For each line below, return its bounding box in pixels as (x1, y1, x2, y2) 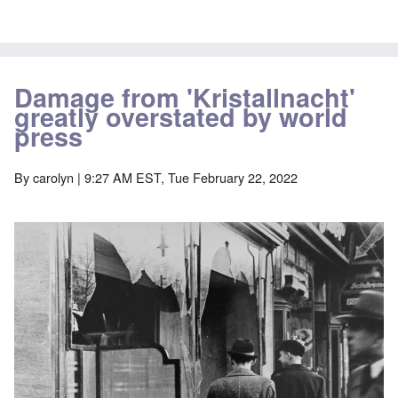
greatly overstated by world (14, 99, 347, 136)
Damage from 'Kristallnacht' (14, 79, 355, 116)
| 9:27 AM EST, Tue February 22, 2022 (74, 168, 298, 187)
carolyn (33, 168, 74, 187)
